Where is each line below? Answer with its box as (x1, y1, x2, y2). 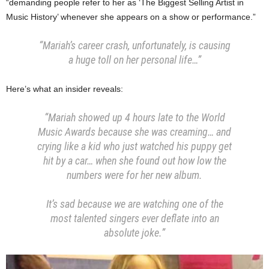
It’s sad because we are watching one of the (46, 197, 223, 210)
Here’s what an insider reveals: (6, 83, 123, 94)
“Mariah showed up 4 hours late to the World (44, 110, 225, 124)
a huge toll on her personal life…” (68, 53, 201, 66)
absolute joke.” (104, 226, 165, 239)
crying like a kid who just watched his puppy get (37, 139, 232, 153)
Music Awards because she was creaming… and (38, 125, 231, 138)
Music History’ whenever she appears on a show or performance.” (6, 11, 256, 22)
